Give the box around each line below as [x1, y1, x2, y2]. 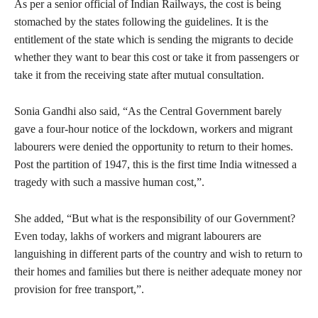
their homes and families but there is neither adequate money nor [14, 265, 302, 278]
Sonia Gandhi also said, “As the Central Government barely [14, 104, 282, 117]
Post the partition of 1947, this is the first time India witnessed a [14, 158, 297, 170]
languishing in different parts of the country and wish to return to [14, 247, 302, 260]
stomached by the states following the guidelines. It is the [14, 15, 268, 28]
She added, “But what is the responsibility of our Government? [14, 212, 295, 224]
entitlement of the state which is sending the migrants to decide [14, 33, 293, 45]
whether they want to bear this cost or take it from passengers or [14, 50, 299, 63]
